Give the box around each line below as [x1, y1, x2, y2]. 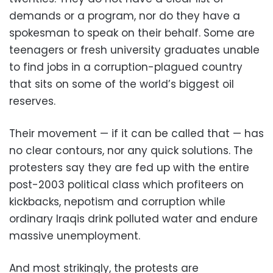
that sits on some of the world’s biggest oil [9, 77, 234, 92]
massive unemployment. [9, 229, 140, 244]
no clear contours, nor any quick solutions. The [9, 143, 253, 158]
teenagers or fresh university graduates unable [9, 43, 260, 58]
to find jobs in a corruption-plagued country [9, 60, 243, 75]
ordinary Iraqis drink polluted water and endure [9, 211, 258, 227]
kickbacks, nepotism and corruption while [9, 194, 225, 210]
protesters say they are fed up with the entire [9, 160, 249, 175]
